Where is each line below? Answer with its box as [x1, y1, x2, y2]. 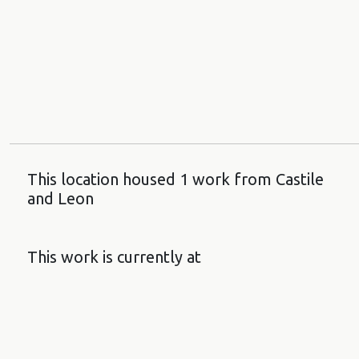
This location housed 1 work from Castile [27, 169, 324, 188]
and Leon [27, 188, 94, 208]
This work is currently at [27, 247, 201, 266]
